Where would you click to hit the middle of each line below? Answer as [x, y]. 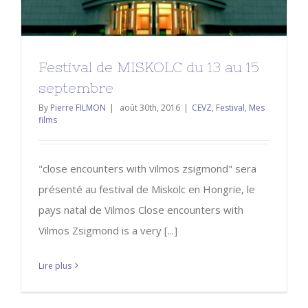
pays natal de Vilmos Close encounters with [141, 209]
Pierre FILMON [78, 107]
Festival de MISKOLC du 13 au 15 [149, 67]
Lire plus [55, 265]
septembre [76, 87]
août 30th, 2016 [150, 107]
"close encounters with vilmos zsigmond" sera [147, 168]
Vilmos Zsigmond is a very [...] [108, 230]
